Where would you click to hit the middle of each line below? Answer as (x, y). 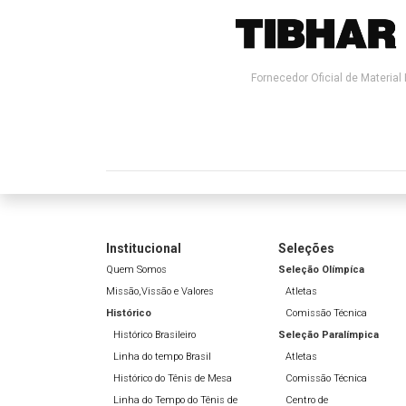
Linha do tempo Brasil (162, 357)
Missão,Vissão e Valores (160, 292)
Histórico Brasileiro (155, 335)
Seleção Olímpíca (321, 270)
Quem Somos (136, 270)
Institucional (144, 249)
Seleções (306, 249)
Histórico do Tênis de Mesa (173, 379)
